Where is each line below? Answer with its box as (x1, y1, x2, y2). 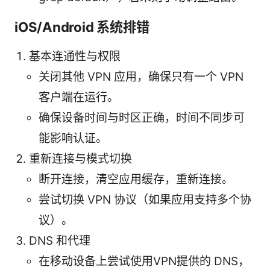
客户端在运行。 (39, 90, 119, 105)
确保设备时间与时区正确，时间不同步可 (39, 111, 245, 125)
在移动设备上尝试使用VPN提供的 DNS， (39, 254, 250, 269)
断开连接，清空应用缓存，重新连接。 (39, 172, 233, 187)
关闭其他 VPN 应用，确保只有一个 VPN (39, 70, 243, 84)
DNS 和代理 (29, 234, 90, 248)
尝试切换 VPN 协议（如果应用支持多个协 (39, 193, 251, 207)
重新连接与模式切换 (29, 152, 132, 166)
